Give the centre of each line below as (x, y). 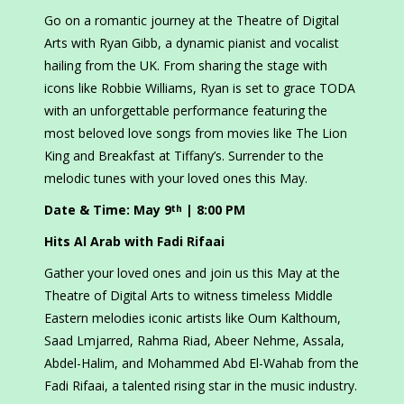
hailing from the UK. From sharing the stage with (186, 66)
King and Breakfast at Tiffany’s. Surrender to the (184, 156)
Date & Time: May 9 (108, 210)
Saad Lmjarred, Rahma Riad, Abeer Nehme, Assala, (194, 341)
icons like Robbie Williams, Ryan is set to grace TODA (200, 88)
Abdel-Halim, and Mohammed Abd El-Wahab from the (202, 363)
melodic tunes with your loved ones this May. (176, 179)
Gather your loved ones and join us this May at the (192, 273)
